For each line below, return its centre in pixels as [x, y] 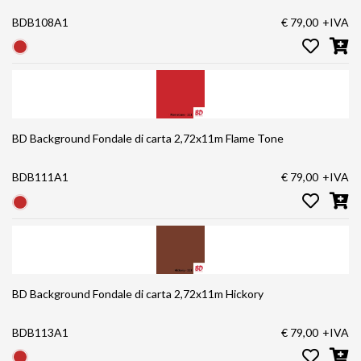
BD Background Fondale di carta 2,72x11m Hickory [138, 293]
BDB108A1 [40, 22]
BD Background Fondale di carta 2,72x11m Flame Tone [148, 139]
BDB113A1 [40, 332]
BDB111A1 [40, 177]
